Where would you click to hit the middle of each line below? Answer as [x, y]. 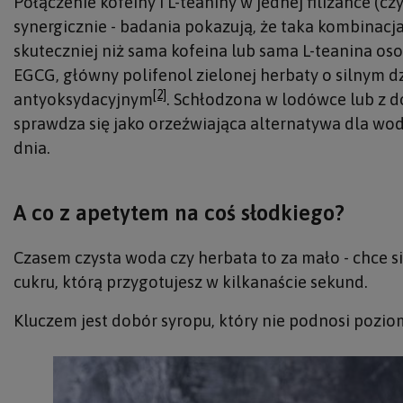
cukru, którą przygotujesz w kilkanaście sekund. [191, 282]
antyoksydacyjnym [83, 99]
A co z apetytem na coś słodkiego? [179, 213]
